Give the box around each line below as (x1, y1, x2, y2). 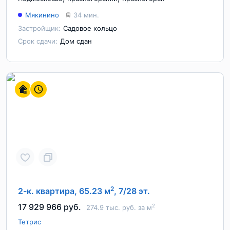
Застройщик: (18, 24, 61, 32)
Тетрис (18, 218, 41, 226)
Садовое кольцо (63, 24, 117, 32)
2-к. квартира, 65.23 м (18, 186, 110, 196)
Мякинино (25, 11, 59, 19)
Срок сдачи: (18, 37, 57, 45)
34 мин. (73, 11, 99, 19)
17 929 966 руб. (18, 202, 81, 212)
